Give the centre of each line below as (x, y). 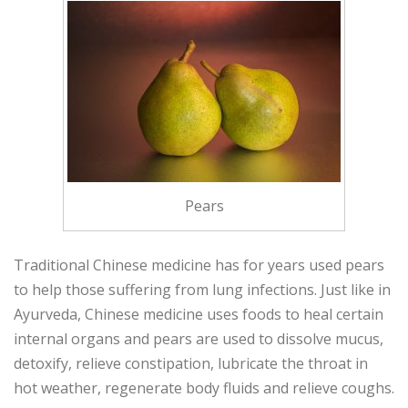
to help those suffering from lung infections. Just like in (202, 290)
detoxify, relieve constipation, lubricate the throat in (191, 364)
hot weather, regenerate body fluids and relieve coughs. (204, 388)
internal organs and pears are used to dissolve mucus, (199, 339)
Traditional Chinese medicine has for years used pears (199, 265)
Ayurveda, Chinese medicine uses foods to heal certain (199, 315)
